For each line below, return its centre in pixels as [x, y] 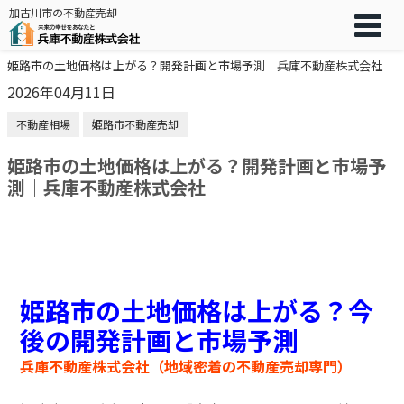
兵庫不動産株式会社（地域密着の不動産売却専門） [186, 366]
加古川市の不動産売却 [63, 12]
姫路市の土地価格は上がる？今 [197, 310]
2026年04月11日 [61, 92]
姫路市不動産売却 [135, 124]
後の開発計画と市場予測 [159, 340]
